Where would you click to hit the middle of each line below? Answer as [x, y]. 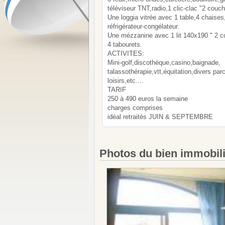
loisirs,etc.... [126, 80]
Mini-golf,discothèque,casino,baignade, [164, 62]
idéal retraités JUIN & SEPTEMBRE [160, 117]
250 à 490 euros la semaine [148, 98]
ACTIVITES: [126, 53]
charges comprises [135, 107]
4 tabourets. [125, 44]
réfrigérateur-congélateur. [143, 26]
